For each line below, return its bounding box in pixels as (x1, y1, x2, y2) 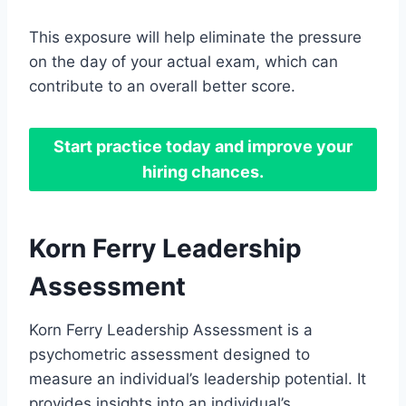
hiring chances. (142, 162, 264, 182)
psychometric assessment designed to (29, 345, 310, 364)
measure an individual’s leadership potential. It (29, 370, 366, 389)
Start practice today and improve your (53, 137, 353, 157)
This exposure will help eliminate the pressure (29, 27, 362, 46)
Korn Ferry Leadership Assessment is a (29, 321, 313, 340)
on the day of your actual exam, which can (29, 52, 338, 71)
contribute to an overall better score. (29, 76, 295, 95)
